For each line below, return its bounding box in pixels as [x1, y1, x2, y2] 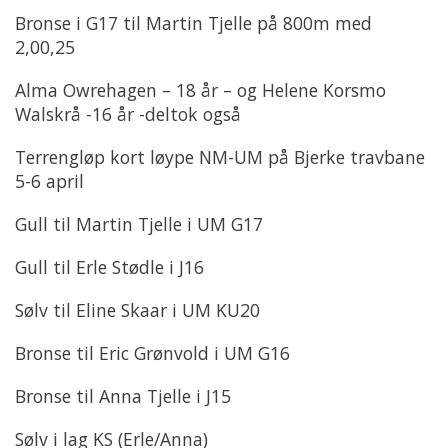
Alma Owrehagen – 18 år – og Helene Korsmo [15, 77, 386, 102]
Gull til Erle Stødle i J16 [15, 254, 204, 279]
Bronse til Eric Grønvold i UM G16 [15, 340, 290, 365]
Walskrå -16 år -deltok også [15, 101, 241, 126]
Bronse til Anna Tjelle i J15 [15, 383, 231, 408]
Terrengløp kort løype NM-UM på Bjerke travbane [15, 144, 425, 169]
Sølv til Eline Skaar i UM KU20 [15, 297, 260, 322]
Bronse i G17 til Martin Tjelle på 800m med [15, 10, 372, 35]
